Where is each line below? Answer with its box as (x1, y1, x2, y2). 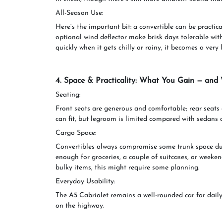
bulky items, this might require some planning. (55, 164, 199, 171)
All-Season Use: (55, 9, 103, 17)
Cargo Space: (55, 129, 96, 137)
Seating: (55, 91, 80, 99)
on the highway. (55, 202, 104, 210)
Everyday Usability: (55, 178, 115, 185)
